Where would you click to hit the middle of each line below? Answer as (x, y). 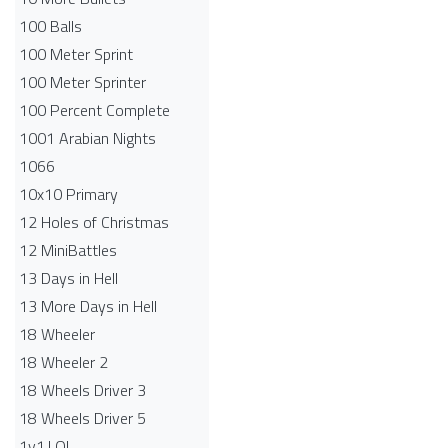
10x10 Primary (68, 194)
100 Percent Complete (94, 110)
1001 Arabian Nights (87, 138)
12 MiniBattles (68, 250)
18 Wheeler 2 (63, 362)
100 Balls (50, 26)
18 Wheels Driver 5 (82, 418)
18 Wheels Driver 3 (82, 390)
